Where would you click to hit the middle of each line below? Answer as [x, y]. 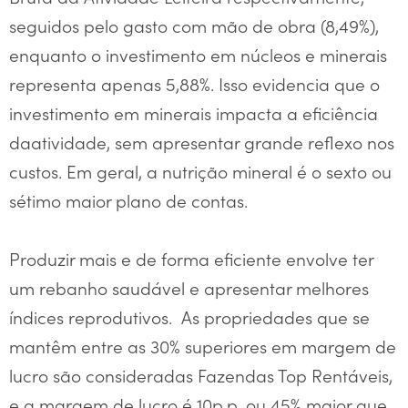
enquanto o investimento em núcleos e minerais [198, 54]
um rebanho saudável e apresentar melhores [189, 287]
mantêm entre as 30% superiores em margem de [203, 345]
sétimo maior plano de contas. [128, 199]
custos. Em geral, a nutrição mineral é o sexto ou [200, 170]
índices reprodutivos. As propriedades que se [189, 316]
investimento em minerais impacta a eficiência [194, 112]
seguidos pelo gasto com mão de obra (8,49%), [194, 25]
